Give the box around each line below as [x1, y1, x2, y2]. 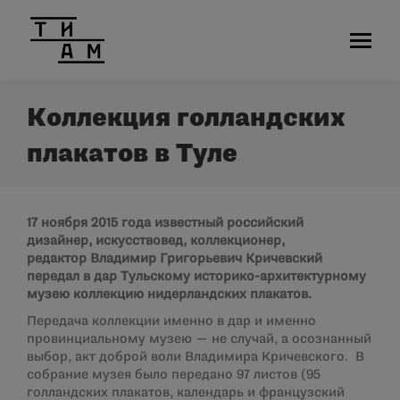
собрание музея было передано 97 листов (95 [27, 369, 321, 381]
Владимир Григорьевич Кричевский [90, 253, 322, 265]
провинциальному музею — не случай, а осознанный [27, 333, 371, 346]
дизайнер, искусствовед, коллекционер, [27, 235, 285, 247]
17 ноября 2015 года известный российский [27, 217, 307, 229]
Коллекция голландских [27, 107, 345, 131]
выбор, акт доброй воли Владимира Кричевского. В [27, 351, 364, 363]
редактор [27, 253, 90, 265]
